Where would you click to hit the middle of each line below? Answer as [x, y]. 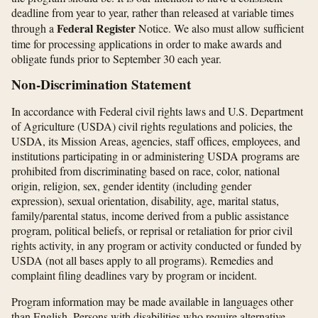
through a [34, 28]
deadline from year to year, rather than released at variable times [153, 13]
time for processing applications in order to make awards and [147, 44]
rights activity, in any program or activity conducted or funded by [157, 246]
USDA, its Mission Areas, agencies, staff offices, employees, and [156, 141]
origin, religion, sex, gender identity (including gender [131, 186]
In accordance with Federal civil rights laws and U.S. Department [157, 111]
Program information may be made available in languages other [152, 302]
